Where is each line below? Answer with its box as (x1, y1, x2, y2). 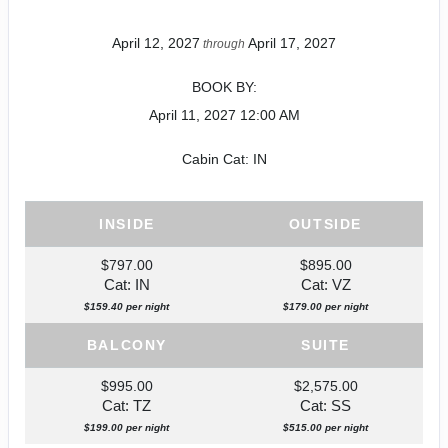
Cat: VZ (300, 276, 351, 293)
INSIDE (99, 215, 155, 232)
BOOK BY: (191, 78, 257, 95)
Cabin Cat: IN (181, 150, 267, 167)
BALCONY (86, 336, 168, 353)
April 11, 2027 (148, 106, 236, 123)
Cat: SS (300, 397, 351, 414)
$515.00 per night (283, 421, 368, 433)
